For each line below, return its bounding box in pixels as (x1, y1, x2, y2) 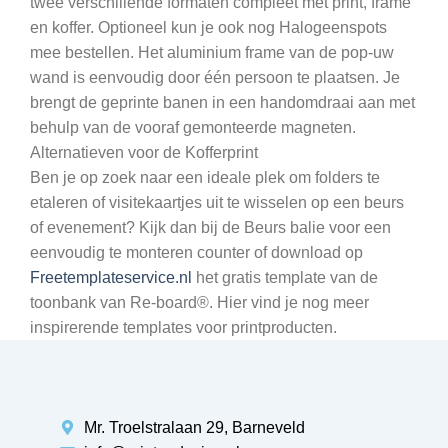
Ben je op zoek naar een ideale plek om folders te (30, 168, 380, 186)
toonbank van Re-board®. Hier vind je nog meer (30, 293, 369, 311)
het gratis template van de (192, 268, 378, 286)
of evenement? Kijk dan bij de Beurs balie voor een (30, 218, 391, 236)
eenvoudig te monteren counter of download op (30, 243, 363, 261)
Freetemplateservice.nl (30, 268, 192, 286)
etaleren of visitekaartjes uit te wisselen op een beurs (30, 193, 404, 211)
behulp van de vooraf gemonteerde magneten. (30, 118, 356, 136)
